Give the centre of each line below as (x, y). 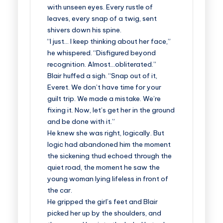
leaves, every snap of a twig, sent (102, 18)
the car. (60, 190)
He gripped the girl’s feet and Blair (103, 202)
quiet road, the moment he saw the (104, 167)
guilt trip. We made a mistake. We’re (104, 99)
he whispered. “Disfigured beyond (102, 53)
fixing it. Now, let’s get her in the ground (111, 110)
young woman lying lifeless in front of (108, 179)
